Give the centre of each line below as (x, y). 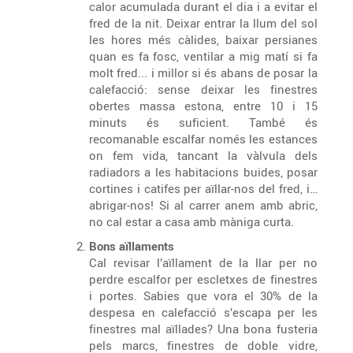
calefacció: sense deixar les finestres (203, 89)
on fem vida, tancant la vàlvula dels (203, 155)
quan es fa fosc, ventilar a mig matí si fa (136, 56)
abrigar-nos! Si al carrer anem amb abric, (203, 205)
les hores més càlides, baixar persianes (203, 39)
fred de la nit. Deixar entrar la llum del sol (185, 23)
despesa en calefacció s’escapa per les (203, 312)
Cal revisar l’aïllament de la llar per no (203, 262)
